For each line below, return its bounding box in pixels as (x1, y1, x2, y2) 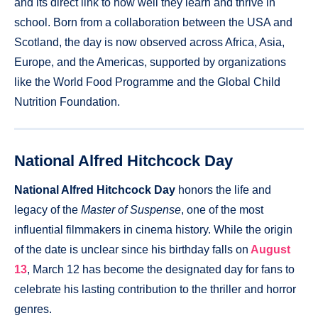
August (251, 243, 290, 256)
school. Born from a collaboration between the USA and (14, 16, 292, 28)
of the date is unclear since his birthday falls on (14, 243, 251, 256)
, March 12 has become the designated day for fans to (27, 263, 295, 275)
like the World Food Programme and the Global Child (14, 75, 280, 88)
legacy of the (14, 203, 81, 216)
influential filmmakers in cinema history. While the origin (14, 223, 292, 236)
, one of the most (181, 203, 263, 216)
